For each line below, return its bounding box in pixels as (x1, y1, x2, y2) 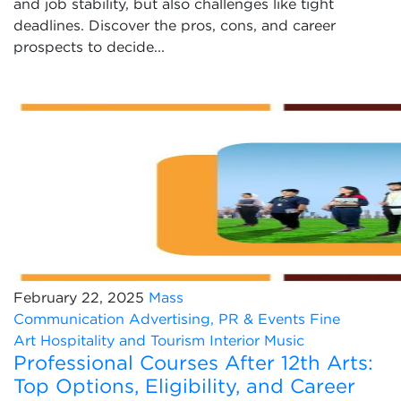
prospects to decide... (13, 38, 165, 55)
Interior (209, 332, 260, 348)
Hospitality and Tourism (40, 332, 205, 348)
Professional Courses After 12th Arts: (13, 352, 373, 373)
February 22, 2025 (13, 289, 144, 305)
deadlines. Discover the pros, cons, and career (13, 17, 336, 33)
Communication (13, 311, 124, 327)
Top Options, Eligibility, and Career (13, 375, 355, 397)
